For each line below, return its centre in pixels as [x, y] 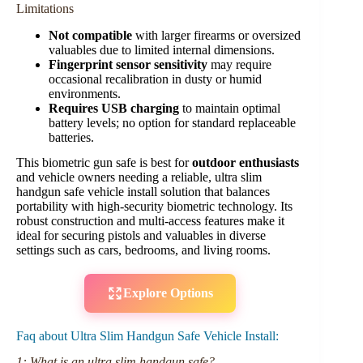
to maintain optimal [230, 108]
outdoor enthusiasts [246, 162]
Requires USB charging [114, 108]
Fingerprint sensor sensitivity [128, 64]
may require [239, 64]
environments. [85, 93]
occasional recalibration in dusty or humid [155, 79]
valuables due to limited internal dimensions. [162, 49]
